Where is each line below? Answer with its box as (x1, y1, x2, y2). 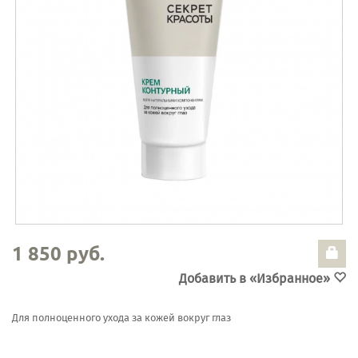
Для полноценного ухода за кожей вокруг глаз (12, 311, 231, 324)
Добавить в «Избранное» (179, 270, 333, 286)
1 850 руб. (12, 240, 105, 265)
